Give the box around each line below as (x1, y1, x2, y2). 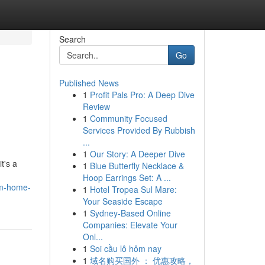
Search (59, 33, 86, 45)
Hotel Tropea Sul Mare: (89, 183, 177, 195)
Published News (59, 77, 119, 89)
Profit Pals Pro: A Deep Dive (89, 89, 195, 101)
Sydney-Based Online (89, 207, 171, 219)
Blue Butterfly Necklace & (89, 160, 184, 172)
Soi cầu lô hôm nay (89, 243, 161, 254)
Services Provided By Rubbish (82, 124, 195, 136)
